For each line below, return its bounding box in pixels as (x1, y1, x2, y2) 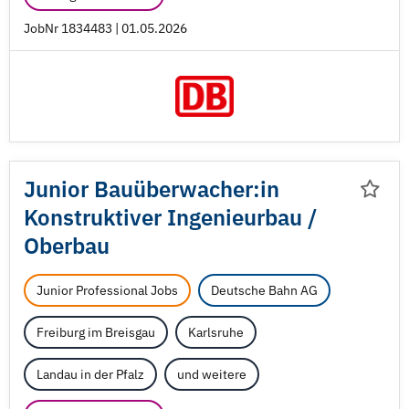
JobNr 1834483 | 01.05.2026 (24, 20, 187, 37)
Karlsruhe (188, 324, 244, 341)
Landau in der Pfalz (37, 366, 144, 383)
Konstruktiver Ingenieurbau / (24, 203, 317, 232)
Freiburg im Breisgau (37, 324, 155, 341)
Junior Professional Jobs (37, 282, 178, 299)
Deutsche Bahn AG (211, 282, 318, 299)
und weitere (177, 366, 246, 383)
